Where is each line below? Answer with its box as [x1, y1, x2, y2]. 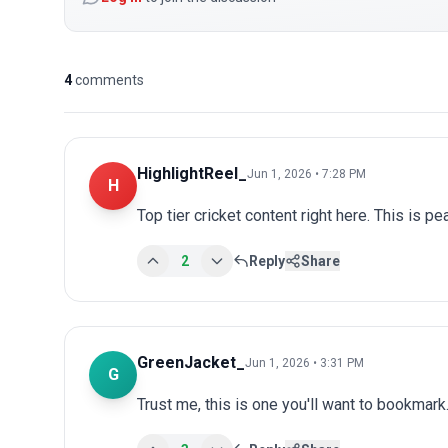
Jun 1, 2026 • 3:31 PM [245, 355, 364, 370]
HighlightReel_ [137, 163, 247, 183]
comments [75, 71, 144, 88]
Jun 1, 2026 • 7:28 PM [247, 166, 366, 181]
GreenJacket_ [137, 352, 245, 372]
